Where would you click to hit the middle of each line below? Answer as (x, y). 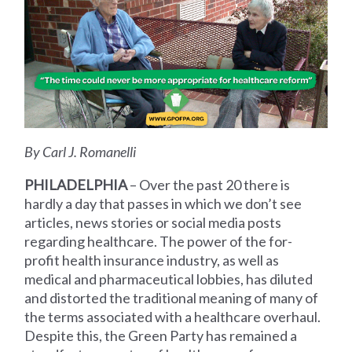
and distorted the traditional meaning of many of (172, 298)
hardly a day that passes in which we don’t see (163, 204)
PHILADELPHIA (76, 185)
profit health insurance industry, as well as (152, 260)
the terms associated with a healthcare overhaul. (173, 317)
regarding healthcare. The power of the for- (159, 242)
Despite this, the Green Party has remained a (161, 336)
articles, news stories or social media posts (153, 223)
